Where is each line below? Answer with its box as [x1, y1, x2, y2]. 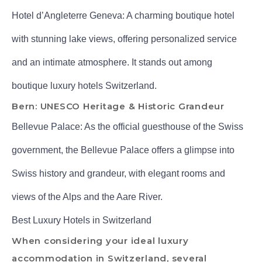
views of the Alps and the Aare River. [12, 191, 163, 202]
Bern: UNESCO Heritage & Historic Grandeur [12, 100, 225, 112]
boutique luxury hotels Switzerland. [12, 80, 157, 91]
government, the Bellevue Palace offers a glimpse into [12, 144, 235, 155]
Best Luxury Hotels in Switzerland [12, 215, 151, 225]
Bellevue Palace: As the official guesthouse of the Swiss [12, 121, 243, 132]
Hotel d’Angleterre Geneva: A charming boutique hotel [12, 10, 235, 20]
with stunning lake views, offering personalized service [12, 33, 237, 44]
